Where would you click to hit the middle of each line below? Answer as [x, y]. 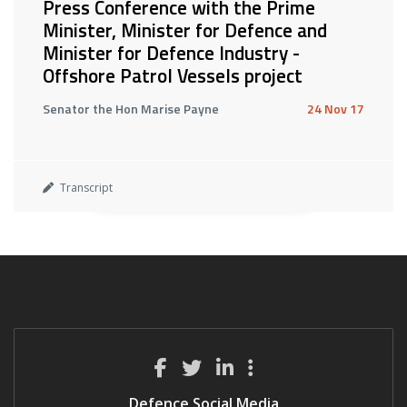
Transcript [85, 188]
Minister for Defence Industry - [171, 53]
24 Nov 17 [336, 109]
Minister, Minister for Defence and [185, 30]
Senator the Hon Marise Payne [131, 109]
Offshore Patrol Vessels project [173, 75]
